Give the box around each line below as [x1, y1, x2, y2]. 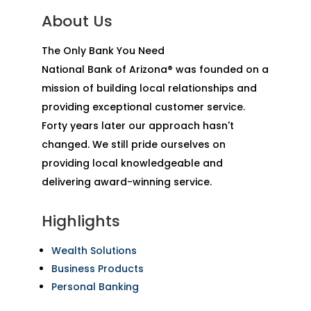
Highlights [41, 210, 120, 233]
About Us [41, 10, 112, 33]
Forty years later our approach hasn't [41, 119, 234, 133]
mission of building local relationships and [41, 81, 257, 96]
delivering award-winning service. [41, 175, 212, 190]
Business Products [51, 262, 144, 276]
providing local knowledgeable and [41, 156, 223, 171]
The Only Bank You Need [41, 44, 165, 58]
